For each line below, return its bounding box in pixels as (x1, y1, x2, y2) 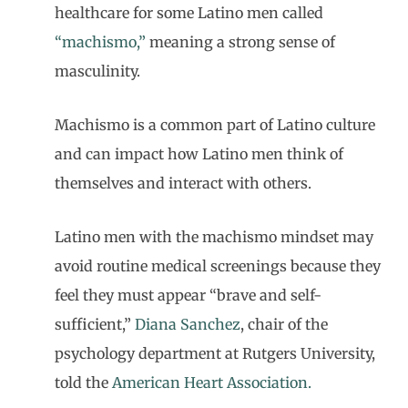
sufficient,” (55, 315, 135, 333)
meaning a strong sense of (146, 33, 335, 51)
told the (55, 373, 112, 392)
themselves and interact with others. (55, 174, 311, 192)
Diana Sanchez (135, 315, 240, 333)
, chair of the (240, 315, 328, 333)
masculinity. (55, 62, 140, 80)
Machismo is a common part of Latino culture (55, 116, 375, 134)
